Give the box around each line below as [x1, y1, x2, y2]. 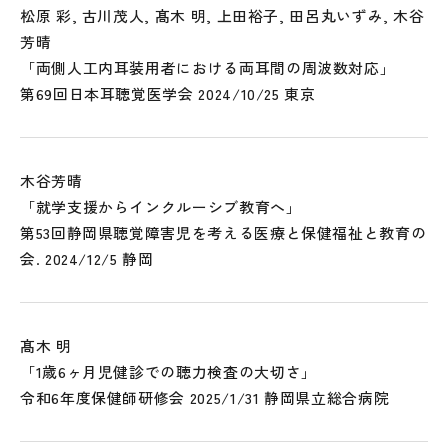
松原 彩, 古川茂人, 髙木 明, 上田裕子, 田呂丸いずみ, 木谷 [20, 5, 425, 26]
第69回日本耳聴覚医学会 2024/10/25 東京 [20, 83, 316, 104]
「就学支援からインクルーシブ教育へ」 [20, 196, 302, 217]
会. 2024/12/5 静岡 [20, 248, 154, 269]
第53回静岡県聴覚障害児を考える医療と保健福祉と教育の [20, 222, 427, 243]
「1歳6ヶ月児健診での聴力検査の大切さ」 [20, 361, 317, 382]
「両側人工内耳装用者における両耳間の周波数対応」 [20, 57, 396, 78]
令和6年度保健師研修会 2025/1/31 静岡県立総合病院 [20, 387, 390, 408]
